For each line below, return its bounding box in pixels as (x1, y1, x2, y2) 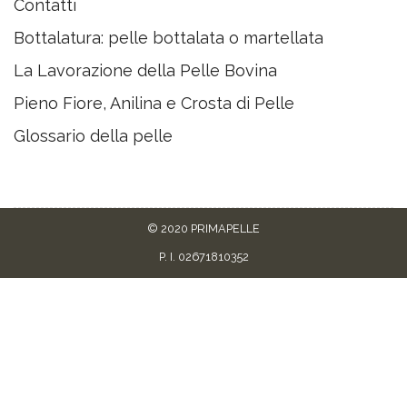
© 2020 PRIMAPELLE (147, 222, 260, 236)
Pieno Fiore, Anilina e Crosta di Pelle (14, 94, 294, 114)
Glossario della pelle (14, 126, 173, 146)
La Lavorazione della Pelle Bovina (14, 61, 277, 81)
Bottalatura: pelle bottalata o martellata (14, 28, 323, 48)
